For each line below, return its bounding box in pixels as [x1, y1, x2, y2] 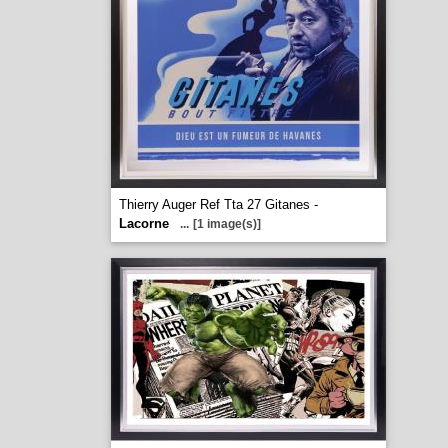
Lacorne [118, 216, 169, 231]
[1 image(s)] [192, 217, 261, 231]
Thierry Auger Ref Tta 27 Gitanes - [118, 197, 318, 212]
